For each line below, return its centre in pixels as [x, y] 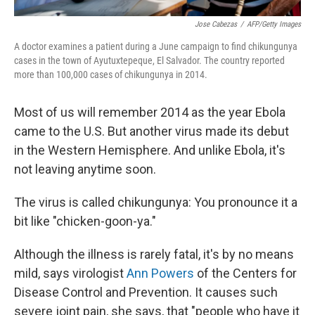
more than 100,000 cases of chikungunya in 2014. [111, 75]
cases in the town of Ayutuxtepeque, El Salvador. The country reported [149, 61]
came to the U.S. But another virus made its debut [152, 131]
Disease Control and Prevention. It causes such [146, 292]
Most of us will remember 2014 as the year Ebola [150, 112]
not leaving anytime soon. [85, 169]
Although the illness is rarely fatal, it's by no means [154, 255]
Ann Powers [160, 274]
